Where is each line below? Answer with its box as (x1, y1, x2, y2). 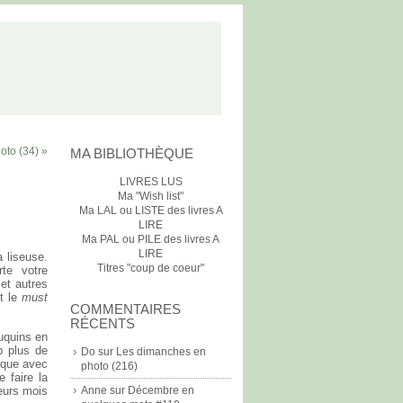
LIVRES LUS (119, 175, 183, 188)
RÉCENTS (70, 316, 135, 331)
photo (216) (81, 360, 138, 372)
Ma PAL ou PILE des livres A (82, 233, 219, 246)
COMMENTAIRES (70, 301, 181, 317)
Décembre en (128, 384, 194, 397)
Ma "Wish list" (118, 190, 184, 202)
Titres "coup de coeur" (97, 262, 204, 274)
